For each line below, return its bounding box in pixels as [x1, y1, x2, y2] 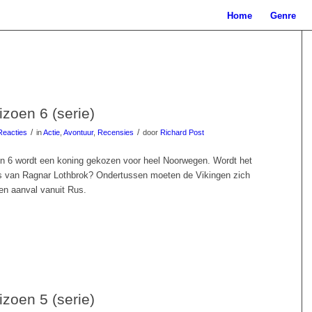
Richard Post [160, 128, 204, 136]
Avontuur [63, 128, 93, 136]
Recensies [97, 128, 134, 136]
